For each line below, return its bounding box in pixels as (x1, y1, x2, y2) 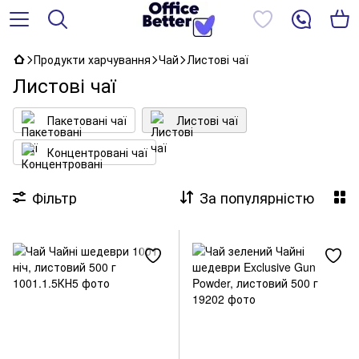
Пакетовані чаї (47, 112, 127, 128)
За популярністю (200, 187, 314, 208)
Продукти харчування (34, 51, 151, 67)
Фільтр (32, 187, 77, 208)
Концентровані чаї (47, 144, 147, 160)
